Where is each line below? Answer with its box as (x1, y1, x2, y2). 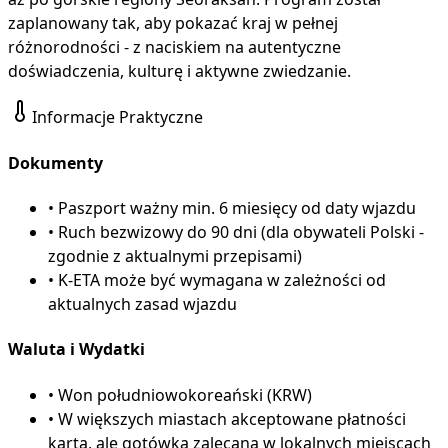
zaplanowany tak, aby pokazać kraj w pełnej (8, 12, 338, 35)
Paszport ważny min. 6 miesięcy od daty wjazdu (58, 197, 416, 219)
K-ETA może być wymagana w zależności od (58, 269, 386, 291)
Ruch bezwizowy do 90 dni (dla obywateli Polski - (58, 221, 424, 243)
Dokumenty (8, 151, 103, 174)
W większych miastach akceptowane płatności (58, 407, 406, 430)
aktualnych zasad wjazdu (48, 293, 237, 315)
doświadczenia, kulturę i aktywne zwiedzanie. (8, 60, 351, 83)
